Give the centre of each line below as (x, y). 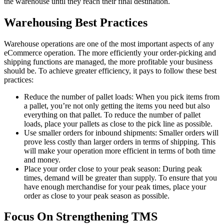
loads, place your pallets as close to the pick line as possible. (118, 123)
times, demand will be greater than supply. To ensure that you (120, 177)
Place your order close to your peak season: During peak (113, 168)
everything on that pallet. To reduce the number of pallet (112, 114)
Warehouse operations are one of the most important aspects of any (109, 43)
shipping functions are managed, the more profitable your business (108, 61)
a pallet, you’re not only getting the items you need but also (117, 105)
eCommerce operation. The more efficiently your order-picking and (110, 52)
